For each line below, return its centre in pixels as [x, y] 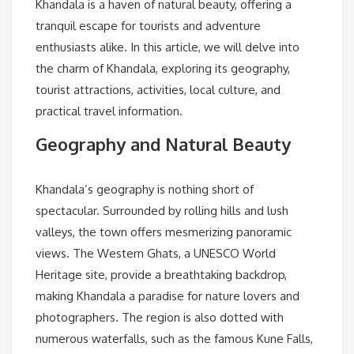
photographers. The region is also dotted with [160, 318]
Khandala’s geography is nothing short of [145, 190]
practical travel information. [109, 111]
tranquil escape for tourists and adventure [148, 26]
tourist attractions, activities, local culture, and [158, 90]
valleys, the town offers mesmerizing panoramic [164, 232]
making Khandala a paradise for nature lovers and [168, 296]
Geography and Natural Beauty [163, 144]
